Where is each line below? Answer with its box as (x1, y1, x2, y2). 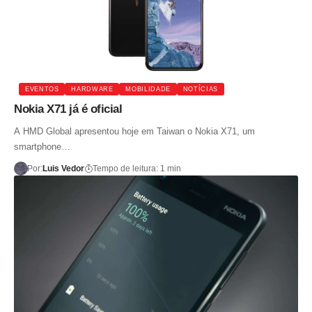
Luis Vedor (42, 164, 84, 174)
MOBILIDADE (125, 85, 171, 93)
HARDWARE (71, 85, 114, 93)
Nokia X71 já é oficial (14, 102, 122, 116)
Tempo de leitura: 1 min (92, 164, 181, 174)
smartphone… (14, 141, 70, 153)
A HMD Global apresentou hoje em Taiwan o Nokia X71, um (14, 126, 255, 137)
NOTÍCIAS (182, 85, 218, 93)
